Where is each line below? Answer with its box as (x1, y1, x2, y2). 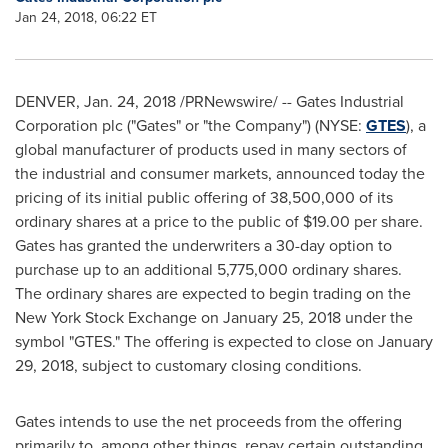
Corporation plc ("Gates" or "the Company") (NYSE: (15, 114, 366, 137)
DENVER (15, 90, 76, 113)
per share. (350, 210, 427, 233)
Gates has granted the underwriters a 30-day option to (15, 234, 392, 257)
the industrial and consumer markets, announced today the (15, 162, 425, 185)
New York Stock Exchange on (15, 306, 223, 329)
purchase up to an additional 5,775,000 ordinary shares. (15, 258, 406, 281)
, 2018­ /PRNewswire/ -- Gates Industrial (135, 90, 404, 113)
